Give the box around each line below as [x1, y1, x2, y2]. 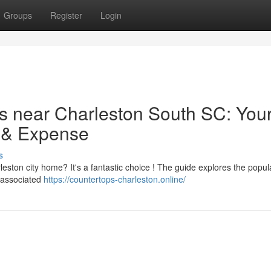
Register [50, 9, 82, 21]
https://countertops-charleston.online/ [44, 173, 186, 185]
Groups [4, 9, 32, 21]
